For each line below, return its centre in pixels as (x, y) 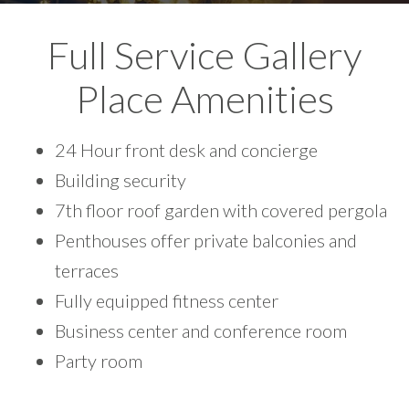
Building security (121, 179)
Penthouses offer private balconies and (206, 240)
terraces (87, 270)
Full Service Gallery (204, 54)
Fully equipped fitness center (167, 300)
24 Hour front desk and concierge (186, 149)
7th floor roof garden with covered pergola (221, 210)
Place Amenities (204, 98)
